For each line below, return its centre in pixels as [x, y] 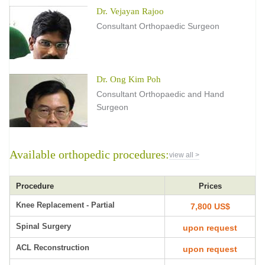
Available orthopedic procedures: [89, 154]
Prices [210, 186]
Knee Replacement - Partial [65, 205]
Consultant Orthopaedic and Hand [160, 94]
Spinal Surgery [43, 226]
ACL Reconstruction [53, 248]
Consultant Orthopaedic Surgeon [158, 26]
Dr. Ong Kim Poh [129, 79]
